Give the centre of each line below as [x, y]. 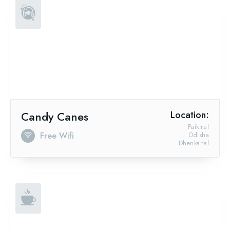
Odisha [199, 135]
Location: [190, 115]
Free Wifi [57, 136]
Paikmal [198, 127]
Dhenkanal [194, 143]
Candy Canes [55, 116]
